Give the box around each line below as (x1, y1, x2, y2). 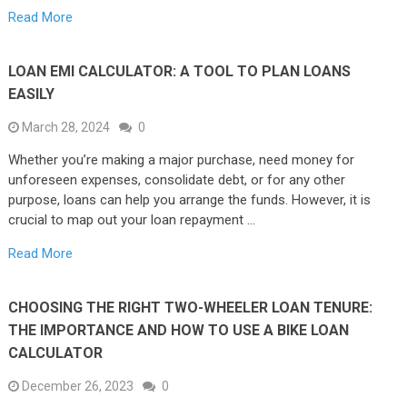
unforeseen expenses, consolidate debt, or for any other (7, 171, 345, 188)
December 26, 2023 (21, 378, 134, 393)
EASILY (7, 84, 55, 103)
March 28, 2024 (21, 119, 110, 134)
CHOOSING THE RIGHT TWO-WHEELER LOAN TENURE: (7, 298, 372, 316)
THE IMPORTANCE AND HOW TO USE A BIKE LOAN (7, 321, 349, 339)
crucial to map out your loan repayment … (7, 211, 255, 228)
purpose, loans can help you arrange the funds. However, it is (7, 191, 371, 208)
